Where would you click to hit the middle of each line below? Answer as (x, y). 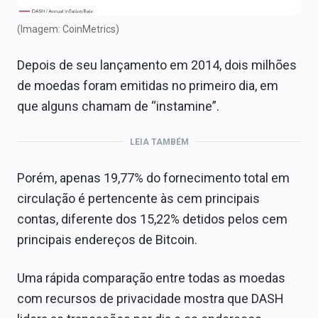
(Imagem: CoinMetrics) (68, 29)
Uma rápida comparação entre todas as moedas (151, 278)
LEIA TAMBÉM (159, 142)
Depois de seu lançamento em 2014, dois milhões (157, 65)
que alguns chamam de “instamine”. (118, 106)
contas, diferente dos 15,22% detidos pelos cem (152, 219)
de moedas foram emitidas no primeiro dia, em (148, 85)
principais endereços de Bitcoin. (107, 239)
